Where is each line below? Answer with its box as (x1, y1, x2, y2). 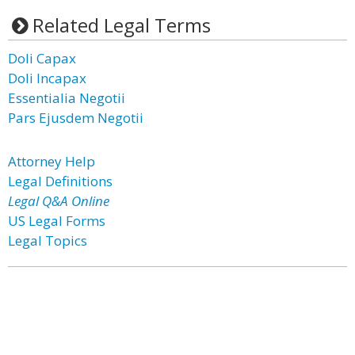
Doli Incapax (8, 69, 86, 87)
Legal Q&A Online (8, 192, 109, 210)
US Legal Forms (8, 212, 105, 230)
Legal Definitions (8, 172, 113, 190)
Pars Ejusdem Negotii (8, 109, 143, 127)
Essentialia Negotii (8, 89, 125, 107)
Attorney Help (8, 152, 95, 170)
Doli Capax (8, 49, 76, 67)
